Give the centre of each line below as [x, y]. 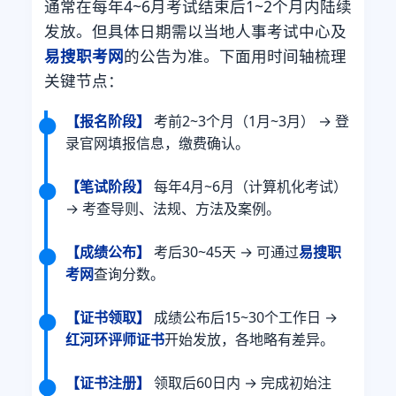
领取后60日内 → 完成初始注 [241, 382]
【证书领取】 [108, 317]
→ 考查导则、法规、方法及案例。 [173, 208]
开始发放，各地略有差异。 [249, 339]
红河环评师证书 [115, 339]
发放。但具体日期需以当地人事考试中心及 [195, 30]
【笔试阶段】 [108, 186]
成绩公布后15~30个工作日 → [244, 317]
